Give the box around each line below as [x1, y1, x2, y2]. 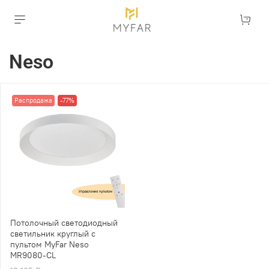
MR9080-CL [10, 249, 56, 261]
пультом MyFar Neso [10, 238, 89, 250]
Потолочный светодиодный [10, 217, 118, 228]
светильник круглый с [10, 228, 95, 239]
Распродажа [14, 95, 52, 104]
